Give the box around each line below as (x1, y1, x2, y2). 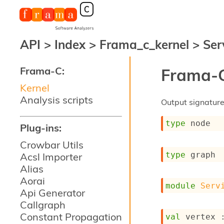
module (165, 180, 196, 190)
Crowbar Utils (20, 138, 83, 151)
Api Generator (20, 186, 85, 199)
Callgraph (20, 198, 65, 211)
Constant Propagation (20, 210, 122, 223)
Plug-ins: (20, 121, 61, 134)
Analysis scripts (20, 93, 93, 106)
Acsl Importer (20, 150, 82, 163)
